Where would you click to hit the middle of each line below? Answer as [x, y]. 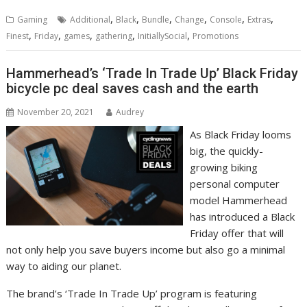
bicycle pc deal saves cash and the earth [133, 89]
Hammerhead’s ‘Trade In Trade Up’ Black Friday [152, 74]
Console [226, 19]
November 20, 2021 [56, 112]
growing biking [223, 168]
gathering [114, 36]
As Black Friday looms [240, 135]
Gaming [33, 19]
